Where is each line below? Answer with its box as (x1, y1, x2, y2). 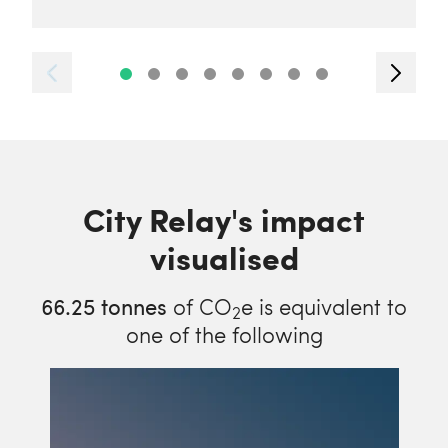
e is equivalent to (241, 291, 407, 321)
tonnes (95, 291, 167, 321)
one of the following (125, 319, 323, 349)
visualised (149, 234, 299, 280)
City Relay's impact (83, 196, 365, 242)
